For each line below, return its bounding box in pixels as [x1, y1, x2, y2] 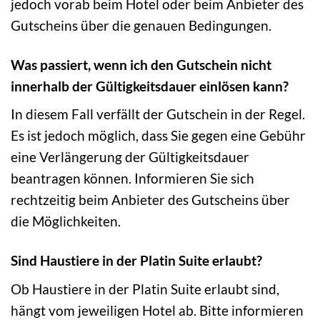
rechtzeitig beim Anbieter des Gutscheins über [11, 191, 290, 209]
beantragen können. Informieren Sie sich [11, 170, 254, 187]
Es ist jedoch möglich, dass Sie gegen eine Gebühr [11, 127, 306, 144]
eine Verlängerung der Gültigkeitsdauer [11, 149, 249, 166]
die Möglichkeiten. [11, 213, 121, 230]
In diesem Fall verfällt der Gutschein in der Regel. [11, 106, 305, 123]
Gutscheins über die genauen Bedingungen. [11, 16, 271, 34]
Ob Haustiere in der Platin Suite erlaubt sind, [11, 280, 279, 297]
